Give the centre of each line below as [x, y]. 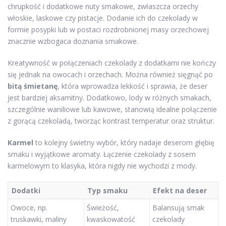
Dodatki [26, 190]
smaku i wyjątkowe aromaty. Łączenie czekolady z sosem [102, 154]
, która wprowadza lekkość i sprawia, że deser [132, 86]
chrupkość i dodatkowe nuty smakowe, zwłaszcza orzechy [103, 6]
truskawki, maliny [39, 219]
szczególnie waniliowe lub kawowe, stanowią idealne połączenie [112, 109]
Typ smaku [107, 190]
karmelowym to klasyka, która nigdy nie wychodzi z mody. [102, 166]
